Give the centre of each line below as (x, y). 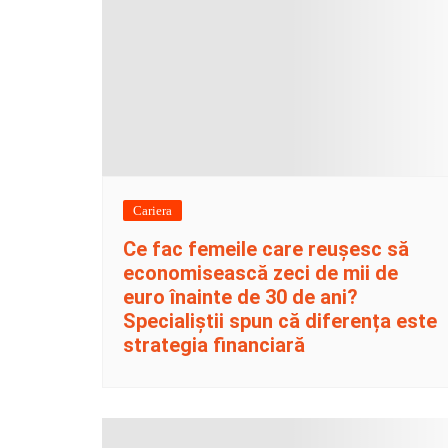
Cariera (152, 211)
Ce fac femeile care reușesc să (266, 249)
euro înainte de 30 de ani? (240, 297)
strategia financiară (214, 345)
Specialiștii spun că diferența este (280, 321)
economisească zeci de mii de (260, 273)
